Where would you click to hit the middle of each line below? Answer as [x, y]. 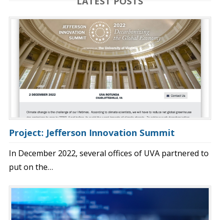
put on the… [31, 167]
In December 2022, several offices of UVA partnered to [109, 153]
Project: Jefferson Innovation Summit [92, 133]
